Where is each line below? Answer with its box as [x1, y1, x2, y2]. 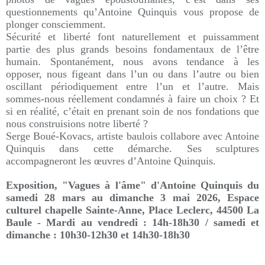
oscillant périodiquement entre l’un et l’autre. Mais [6, 80, 259, 92]
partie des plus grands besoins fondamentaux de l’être [6, 43, 259, 55]
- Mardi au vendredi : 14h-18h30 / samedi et [32, 216, 259, 228]
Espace [227, 192, 259, 203]
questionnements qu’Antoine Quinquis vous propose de [6, 6, 259, 18]
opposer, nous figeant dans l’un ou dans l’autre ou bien [6, 68, 259, 80]
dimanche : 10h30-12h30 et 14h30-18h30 [6, 229, 190, 241]
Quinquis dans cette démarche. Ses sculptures [6, 143, 259, 154]
